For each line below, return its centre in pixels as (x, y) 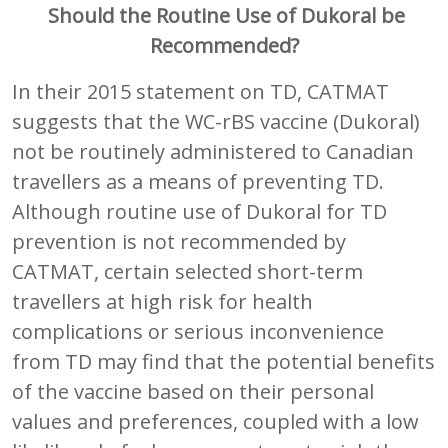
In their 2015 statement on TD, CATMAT (200, 91)
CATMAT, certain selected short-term (187, 271)
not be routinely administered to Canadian (213, 151)
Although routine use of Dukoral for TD (199, 211)
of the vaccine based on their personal (193, 391)
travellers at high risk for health (162, 301)
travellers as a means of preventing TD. (198, 181)
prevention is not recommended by (179, 241)
